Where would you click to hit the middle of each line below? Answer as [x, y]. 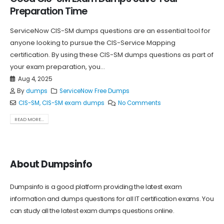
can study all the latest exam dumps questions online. [92, 211]
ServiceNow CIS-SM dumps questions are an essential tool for [110, 31]
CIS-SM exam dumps [73, 103]
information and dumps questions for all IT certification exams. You [112, 199]
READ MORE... [29, 119]
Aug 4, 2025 [35, 79]
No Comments [139, 103]
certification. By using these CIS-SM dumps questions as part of [112, 55]
